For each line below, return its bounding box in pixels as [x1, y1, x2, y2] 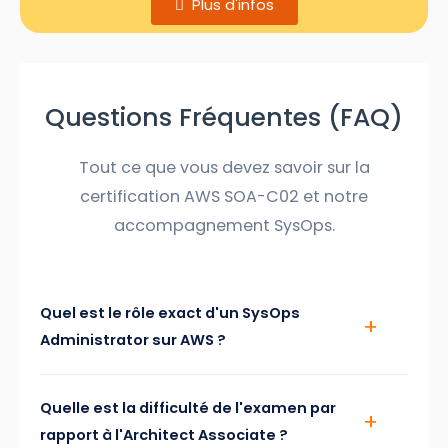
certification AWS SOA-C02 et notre [80, 184, 368, 208]
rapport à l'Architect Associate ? [40, 424, 288, 445]
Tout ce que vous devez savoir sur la [78, 155, 370, 179]
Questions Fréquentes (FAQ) [45, 99, 403, 135]
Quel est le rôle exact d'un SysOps [40, 302, 300, 323]
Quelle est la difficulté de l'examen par [40, 397, 336, 418]
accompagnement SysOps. [113, 213, 335, 237]
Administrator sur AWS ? [40, 329, 226, 350]
